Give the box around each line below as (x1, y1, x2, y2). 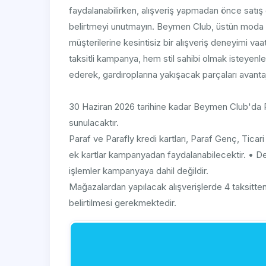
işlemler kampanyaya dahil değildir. (69, 165, 208, 177)
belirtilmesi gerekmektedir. (69, 197, 176, 209)
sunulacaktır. (69, 117, 119, 129)
